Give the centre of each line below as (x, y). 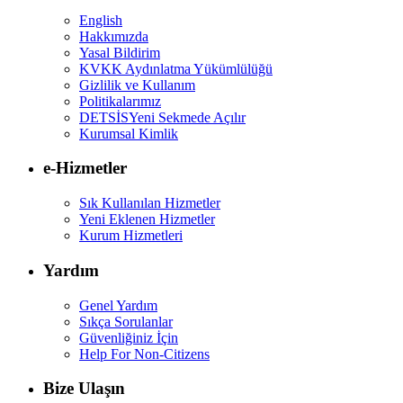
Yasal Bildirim (120, 52)
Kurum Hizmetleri (131, 236)
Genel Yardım (118, 305)
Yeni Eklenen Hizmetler (147, 219)
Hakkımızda (114, 36)
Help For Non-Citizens (144, 354)
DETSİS (104, 117)
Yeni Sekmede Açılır (187, 117)
